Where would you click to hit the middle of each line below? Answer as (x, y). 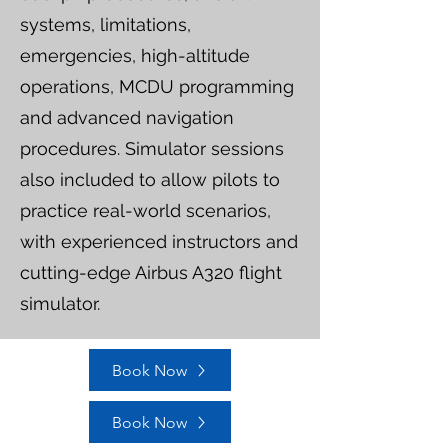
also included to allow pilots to (150, 179)
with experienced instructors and (159, 241)
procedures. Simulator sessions (152, 148)
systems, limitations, (105, 24)
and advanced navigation (127, 117)
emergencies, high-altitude (135, 55)
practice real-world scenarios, (145, 210)
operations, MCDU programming (157, 86)
